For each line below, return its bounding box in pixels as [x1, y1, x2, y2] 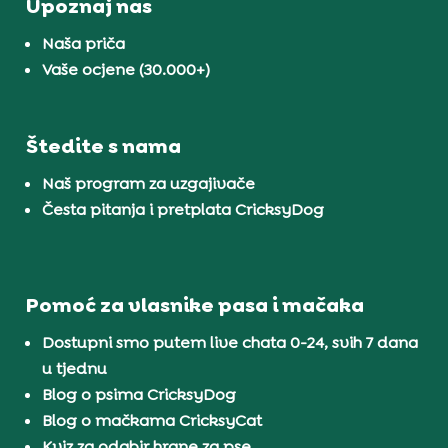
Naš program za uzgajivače [42, 172, 256, 194]
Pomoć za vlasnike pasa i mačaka [26, 292, 365, 319]
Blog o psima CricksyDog [42, 384, 237, 406]
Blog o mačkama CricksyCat [42, 410, 263, 432]
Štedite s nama [26, 132, 182, 159]
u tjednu [42, 358, 108, 380]
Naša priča [42, 33, 126, 55]
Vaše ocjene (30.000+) [42, 59, 211, 81]
